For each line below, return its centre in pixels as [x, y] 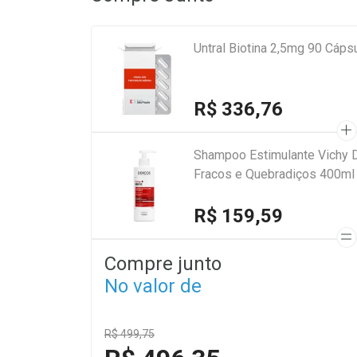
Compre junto [163, 263]
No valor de [153, 286]
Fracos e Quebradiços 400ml [274, 174]
